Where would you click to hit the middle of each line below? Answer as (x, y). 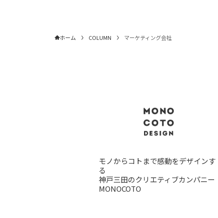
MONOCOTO (120, 189)
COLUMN (100, 37)
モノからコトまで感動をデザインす (157, 161)
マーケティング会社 (148, 37)
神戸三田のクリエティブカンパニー (157, 179)
